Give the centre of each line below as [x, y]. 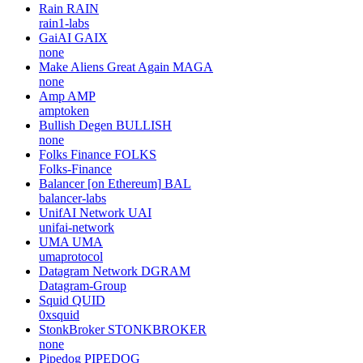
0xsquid [59, 314]
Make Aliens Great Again [104, 66]
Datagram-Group [83, 285]
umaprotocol [71, 256]
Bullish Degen [76, 125]
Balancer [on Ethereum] [100, 183]
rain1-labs [64, 23]
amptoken [64, 110]
